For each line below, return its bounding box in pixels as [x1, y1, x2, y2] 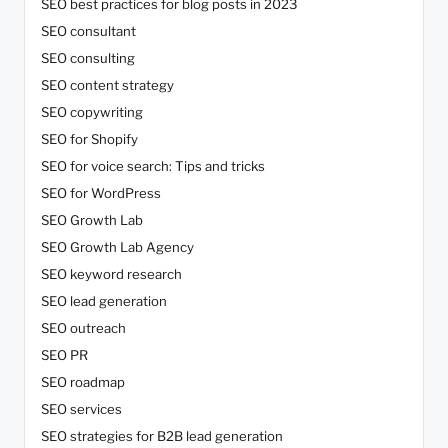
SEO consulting [41, 50, 135, 67]
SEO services [41, 401, 122, 418]
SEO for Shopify [41, 131, 138, 148]
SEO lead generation [41, 293, 167, 310]
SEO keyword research [41, 266, 182, 283]
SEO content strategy [41, 77, 174, 94]
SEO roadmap [41, 374, 125, 391]
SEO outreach [41, 320, 126, 337]
